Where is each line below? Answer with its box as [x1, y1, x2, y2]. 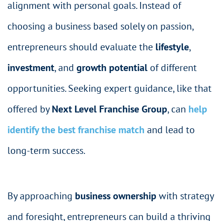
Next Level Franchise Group [52, 102, 167, 115]
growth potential [76, 61, 147, 74]
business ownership [75, 189, 156, 202]
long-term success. [7, 144, 85, 157]
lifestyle [155, 40, 189, 53]
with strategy [156, 189, 214, 202]
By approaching [7, 189, 75, 202]
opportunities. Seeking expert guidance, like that [7, 81, 212, 95]
